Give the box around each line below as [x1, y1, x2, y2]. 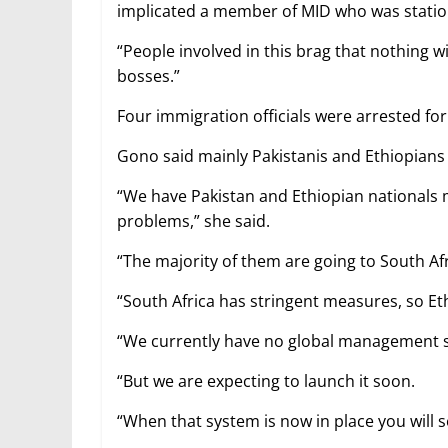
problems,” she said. [117, 210, 270, 233]
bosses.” [117, 65, 180, 88]
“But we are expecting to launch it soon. [117, 370, 415, 393]
